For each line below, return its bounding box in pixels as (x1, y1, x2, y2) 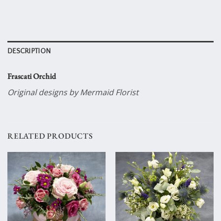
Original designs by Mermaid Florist (7, 86, 139, 98)
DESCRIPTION (7, 47, 51, 55)
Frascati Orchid (7, 71, 56, 81)
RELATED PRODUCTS (7, 131, 93, 142)
